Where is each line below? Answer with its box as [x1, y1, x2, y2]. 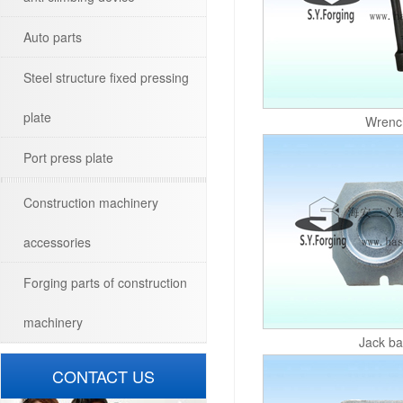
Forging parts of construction [23, 273, 187, 291]
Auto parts [23, 28, 82, 46]
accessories [23, 233, 91, 251]
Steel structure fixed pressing [23, 68, 189, 86]
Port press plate [23, 148, 113, 166]
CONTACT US [52, 364, 155, 388]
